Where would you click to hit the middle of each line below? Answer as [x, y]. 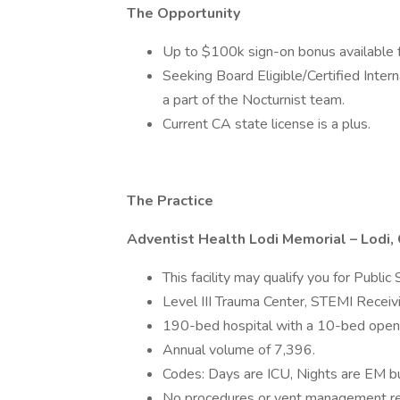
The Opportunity [183, 13]
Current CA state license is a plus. [267, 124]
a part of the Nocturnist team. [254, 100]
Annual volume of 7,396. [239, 350]
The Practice [170, 201]
